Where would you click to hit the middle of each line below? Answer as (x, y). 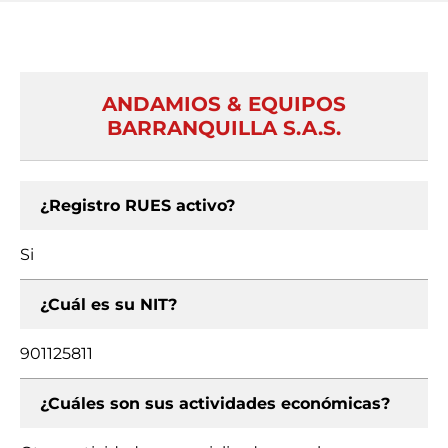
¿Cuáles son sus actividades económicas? (215, 403)
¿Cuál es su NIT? (108, 304)
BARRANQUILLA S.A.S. (224, 128)
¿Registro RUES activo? (137, 205)
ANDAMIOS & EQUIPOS (224, 104)
